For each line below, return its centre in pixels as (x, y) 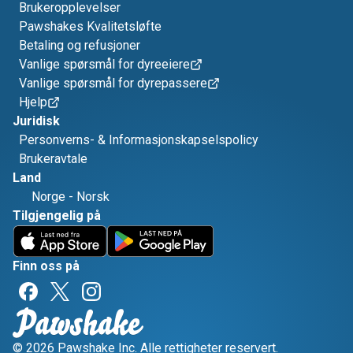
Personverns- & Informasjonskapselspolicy (139, 140)
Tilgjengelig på (57, 216)
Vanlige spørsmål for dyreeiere (104, 64)
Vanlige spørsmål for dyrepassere (113, 83)
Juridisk (36, 121)
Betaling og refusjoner (80, 45)
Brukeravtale (53, 159)
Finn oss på (46, 266)
